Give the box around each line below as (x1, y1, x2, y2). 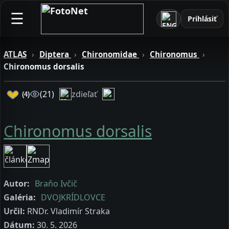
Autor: (4, 178, 30, 189)
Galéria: (4, 192, 36, 203)
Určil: (4, 205, 25, 217)
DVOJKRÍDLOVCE (41, 192, 105, 203)
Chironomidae (82, 49, 139, 59)
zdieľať (72, 88, 97, 100)
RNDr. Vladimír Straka (25, 205, 110, 217)
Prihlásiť (188, 14, 217, 24)
